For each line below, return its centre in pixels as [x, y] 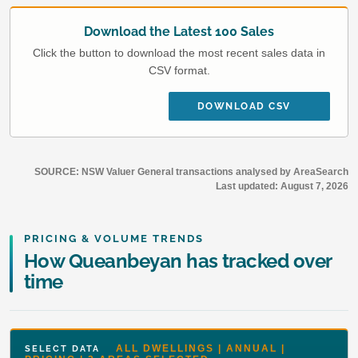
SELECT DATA [70, 348]
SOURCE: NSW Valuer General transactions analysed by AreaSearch [191, 171]
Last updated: [248, 186]
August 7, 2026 [314, 186]
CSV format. [179, 70]
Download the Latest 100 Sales [179, 31]
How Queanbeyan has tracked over [178, 261]
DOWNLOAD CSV [244, 106]
